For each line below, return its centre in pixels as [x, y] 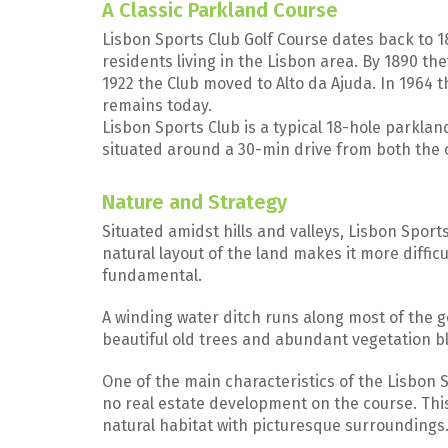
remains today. [157, 105]
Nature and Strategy [194, 202]
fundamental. [154, 275]
